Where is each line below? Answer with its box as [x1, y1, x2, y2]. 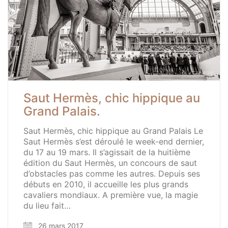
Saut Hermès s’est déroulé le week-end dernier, [23, 136, 204, 147]
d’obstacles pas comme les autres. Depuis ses [23, 168, 200, 179]
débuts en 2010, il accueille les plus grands [23, 179, 188, 189]
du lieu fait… [23, 200, 71, 211]
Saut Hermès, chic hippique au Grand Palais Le [23, 125, 203, 136]
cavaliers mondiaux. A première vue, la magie [23, 189, 198, 200]
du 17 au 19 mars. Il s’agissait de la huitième [23, 147, 190, 157]
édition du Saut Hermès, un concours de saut [23, 157, 197, 168]
